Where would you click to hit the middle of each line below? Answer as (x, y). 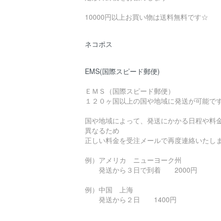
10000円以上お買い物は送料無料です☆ (147, 17)
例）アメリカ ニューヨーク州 (133, 160)
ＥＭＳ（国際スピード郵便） (130, 91)
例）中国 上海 (109, 189)
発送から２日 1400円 (131, 199)
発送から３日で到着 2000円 (141, 169)
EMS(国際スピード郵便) (122, 71)
